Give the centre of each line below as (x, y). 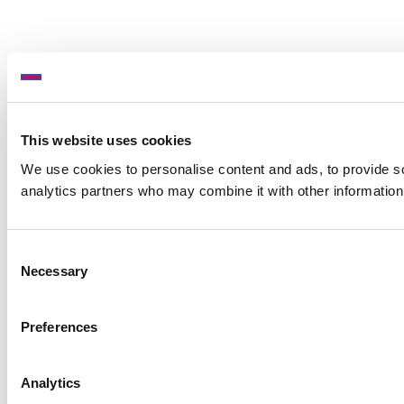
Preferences (60, 326)
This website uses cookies (106, 140)
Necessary (54, 271)
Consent (32, 252)
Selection (34, 274)
